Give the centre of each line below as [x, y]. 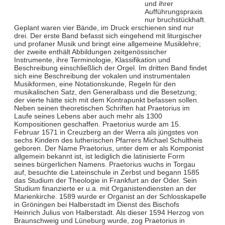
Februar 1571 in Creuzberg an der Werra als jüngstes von [106, 132]
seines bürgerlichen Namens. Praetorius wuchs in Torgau [104, 164]
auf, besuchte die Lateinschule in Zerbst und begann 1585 [106, 172]
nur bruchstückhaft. [175, 19]
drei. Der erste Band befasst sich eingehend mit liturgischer [108, 35]
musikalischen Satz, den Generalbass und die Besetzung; [105, 92]
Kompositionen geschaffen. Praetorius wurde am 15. [97, 124]
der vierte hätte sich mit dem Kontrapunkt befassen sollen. [106, 100]
